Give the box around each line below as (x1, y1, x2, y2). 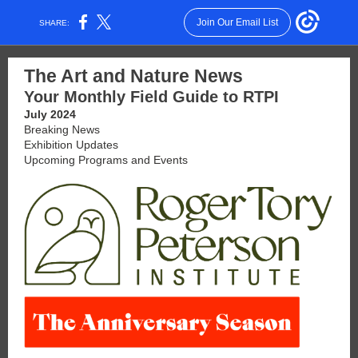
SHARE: (34, 18, 75, 27)
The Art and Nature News (24, 66, 243, 86)
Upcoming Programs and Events (24, 153, 188, 166)
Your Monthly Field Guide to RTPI (24, 88, 279, 105)
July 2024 (24, 108, 76, 121)
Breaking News (24, 123, 100, 136)
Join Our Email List (196, 17, 278, 28)
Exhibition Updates (24, 138, 118, 151)
